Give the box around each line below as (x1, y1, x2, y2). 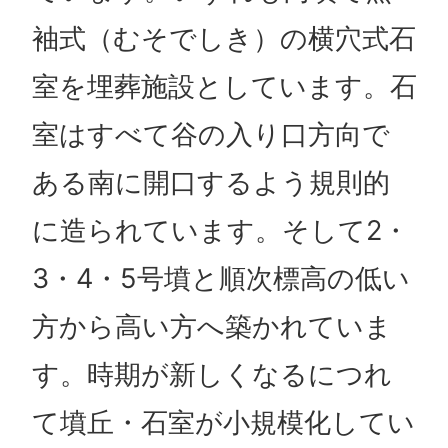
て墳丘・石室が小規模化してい (31, 405, 415, 439)
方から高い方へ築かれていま (31, 309, 392, 343)
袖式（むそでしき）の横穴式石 (31, 21, 416, 55)
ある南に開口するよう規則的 (31, 165, 390, 199)
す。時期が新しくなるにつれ (31, 357, 392, 391)
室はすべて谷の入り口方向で (31, 117, 390, 151)
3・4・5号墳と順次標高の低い (31, 261, 410, 295)
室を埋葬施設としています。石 (31, 69, 417, 103)
